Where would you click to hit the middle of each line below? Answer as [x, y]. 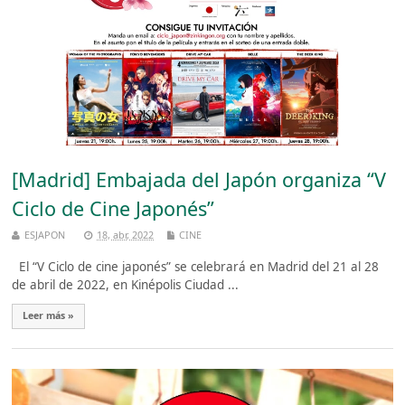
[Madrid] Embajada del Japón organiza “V [199, 180]
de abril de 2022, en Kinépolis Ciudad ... [126, 285]
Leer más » [49, 316]
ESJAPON [45, 234]
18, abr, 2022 [126, 234]
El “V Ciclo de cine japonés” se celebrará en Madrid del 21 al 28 [196, 267]
